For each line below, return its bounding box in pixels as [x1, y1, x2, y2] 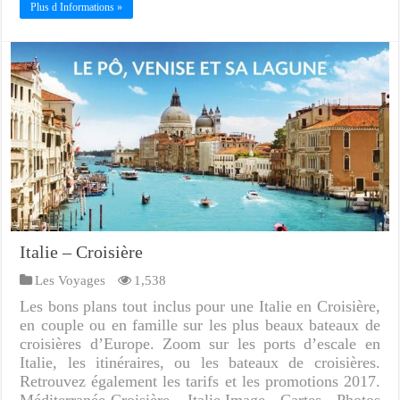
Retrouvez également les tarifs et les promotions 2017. [20, 371, 380, 390]
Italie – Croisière [20, 241, 144, 262]
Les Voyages [35, 271, 106, 287]
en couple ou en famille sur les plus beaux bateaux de [20, 315, 380, 334]
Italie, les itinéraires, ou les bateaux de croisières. [20, 353, 380, 371]
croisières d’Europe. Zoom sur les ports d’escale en [20, 334, 380, 353]
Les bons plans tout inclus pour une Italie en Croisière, [20, 296, 380, 315]
